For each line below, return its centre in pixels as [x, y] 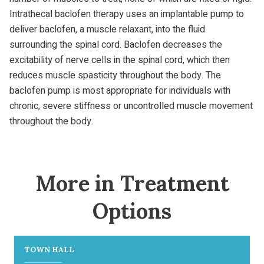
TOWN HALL [50, 249]
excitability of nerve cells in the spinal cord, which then [120, 60]
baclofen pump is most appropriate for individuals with [120, 90]
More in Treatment [132, 183]
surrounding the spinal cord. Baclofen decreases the [116, 44]
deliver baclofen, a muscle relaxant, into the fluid [107, 29]
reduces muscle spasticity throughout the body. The [115, 75]
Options [132, 211]
